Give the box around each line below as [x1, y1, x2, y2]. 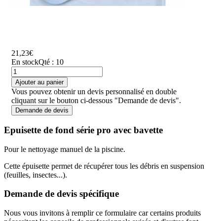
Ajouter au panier [15, 78, 64, 86]
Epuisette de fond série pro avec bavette [4, 125, 163, 136]
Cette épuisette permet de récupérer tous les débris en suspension [4, 161, 204, 170]
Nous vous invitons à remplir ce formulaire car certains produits [4, 209, 201, 218]
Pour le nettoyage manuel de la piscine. [4, 145, 125, 153]
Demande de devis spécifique [4, 188, 119, 199]
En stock [11, 58, 39, 67]
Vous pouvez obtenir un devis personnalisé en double [11, 87, 177, 96]
